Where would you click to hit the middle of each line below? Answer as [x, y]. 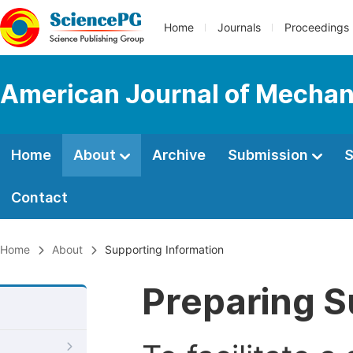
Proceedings [317, 28]
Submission [269, 155]
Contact [39, 197]
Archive [179, 155]
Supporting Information [164, 250]
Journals [239, 28]
